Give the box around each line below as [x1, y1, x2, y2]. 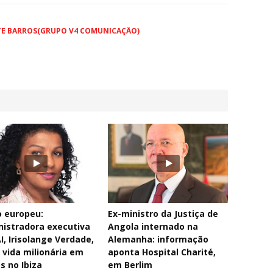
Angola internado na [108, 221, 199, 233]
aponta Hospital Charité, [108, 246, 216, 258]
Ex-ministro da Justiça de [108, 208, 219, 220]
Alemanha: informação [108, 233, 209, 246]
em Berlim [108, 259, 153, 271]
